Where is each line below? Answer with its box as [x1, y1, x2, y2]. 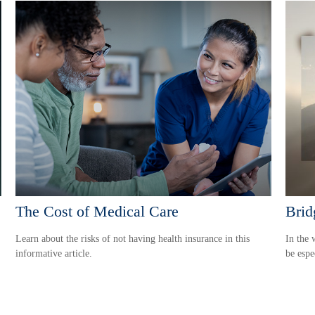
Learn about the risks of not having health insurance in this [15, 233, 250, 245]
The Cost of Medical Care [15, 202, 179, 221]
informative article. [15, 248, 93, 259]
